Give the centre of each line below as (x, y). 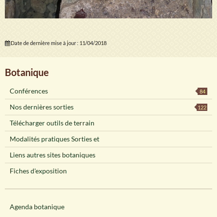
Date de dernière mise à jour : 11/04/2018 (58, 43)
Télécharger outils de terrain (52, 123)
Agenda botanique (37, 207)
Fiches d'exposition (38, 171)
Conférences (29, 91)
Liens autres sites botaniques (53, 155)
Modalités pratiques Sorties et (54, 139)
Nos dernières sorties (42, 107)
